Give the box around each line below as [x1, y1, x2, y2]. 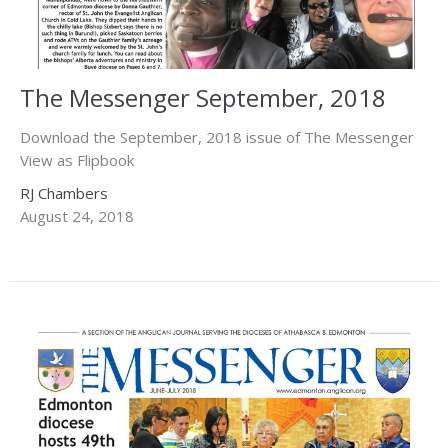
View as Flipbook [20, 150, 134, 171]
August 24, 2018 [20, 206, 134, 227]
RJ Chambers [20, 183, 108, 204]
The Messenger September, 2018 [20, 81, 386, 115]
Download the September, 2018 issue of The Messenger [20, 127, 414, 148]
